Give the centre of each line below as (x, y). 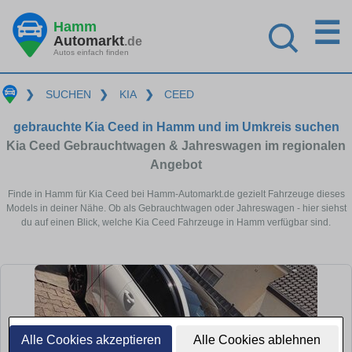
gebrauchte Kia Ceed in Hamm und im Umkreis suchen (176, 126)
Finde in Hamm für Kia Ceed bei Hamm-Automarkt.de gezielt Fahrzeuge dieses (176, 194)
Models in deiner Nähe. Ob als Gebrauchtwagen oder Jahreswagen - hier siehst (176, 208)
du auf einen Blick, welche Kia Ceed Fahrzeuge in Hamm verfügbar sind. (176, 222)
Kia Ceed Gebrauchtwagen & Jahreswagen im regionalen (176, 145)
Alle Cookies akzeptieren (91, 340)
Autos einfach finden (91, 52)
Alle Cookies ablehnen (257, 340)
